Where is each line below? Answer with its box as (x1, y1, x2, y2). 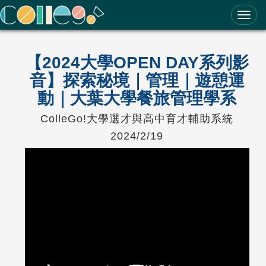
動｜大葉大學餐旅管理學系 (37, 89, 237, 107)
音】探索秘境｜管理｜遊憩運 (29, 71, 245, 90)
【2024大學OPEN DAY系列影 (25, 53, 249, 72)
